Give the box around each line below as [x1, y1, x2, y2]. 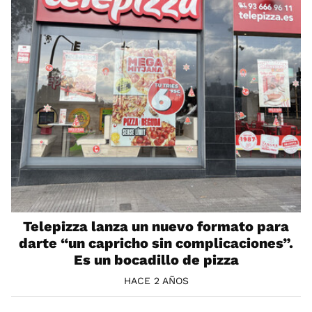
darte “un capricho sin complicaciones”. [19, 235, 293, 252]
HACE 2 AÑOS [123, 275, 189, 287]
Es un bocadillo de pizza [73, 251, 239, 269]
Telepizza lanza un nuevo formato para [23, 218, 289, 235]
